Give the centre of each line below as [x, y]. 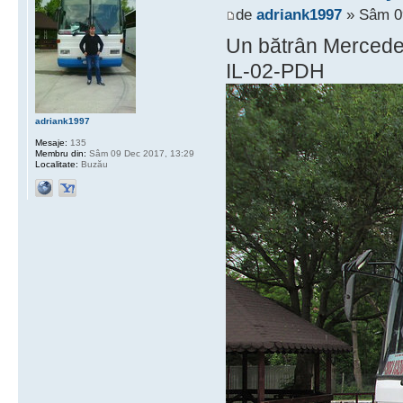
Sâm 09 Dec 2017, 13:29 [140, 153]
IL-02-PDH [275, 72]
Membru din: [61, 153]
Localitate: [57, 164]
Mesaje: [51, 142]
